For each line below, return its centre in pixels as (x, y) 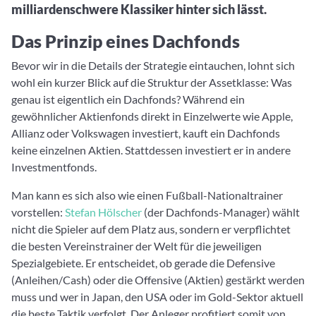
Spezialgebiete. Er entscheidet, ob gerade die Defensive (143, 263)
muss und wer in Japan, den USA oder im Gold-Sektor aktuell (157, 297)
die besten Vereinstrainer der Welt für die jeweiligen (136, 246)
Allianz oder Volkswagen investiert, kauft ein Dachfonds (146, 133)
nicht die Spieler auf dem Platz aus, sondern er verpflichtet (151, 229)
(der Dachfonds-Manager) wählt (221, 212)
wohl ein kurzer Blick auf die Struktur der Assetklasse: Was (152, 82)
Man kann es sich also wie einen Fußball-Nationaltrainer (147, 195)
